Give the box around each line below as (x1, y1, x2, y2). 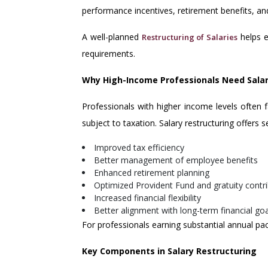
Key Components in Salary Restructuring (82, 245, 257, 257)
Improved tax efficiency (94, 142, 184, 154)
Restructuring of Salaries (141, 32, 238, 43)
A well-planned (82, 31, 142, 43)
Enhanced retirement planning (94, 167, 209, 179)
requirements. (82, 48, 135, 60)
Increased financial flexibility (94, 192, 201, 204)
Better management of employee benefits (94, 154, 258, 166)
